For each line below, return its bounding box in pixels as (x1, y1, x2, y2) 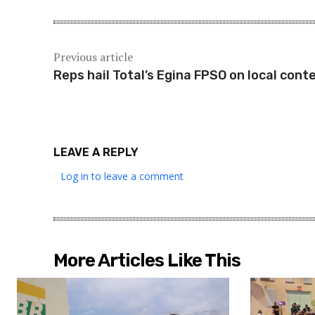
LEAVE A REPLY (53, 146, 139, 160)
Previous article (53, 49, 133, 65)
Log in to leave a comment (60, 169, 184, 184)
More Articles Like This (53, 250, 240, 272)
